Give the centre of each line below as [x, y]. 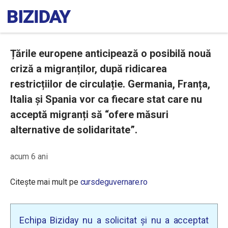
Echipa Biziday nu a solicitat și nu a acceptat [114, 220]
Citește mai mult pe [45, 182]
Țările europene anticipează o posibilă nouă [111, 53]
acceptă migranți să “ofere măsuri [89, 115]
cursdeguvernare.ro [114, 182]
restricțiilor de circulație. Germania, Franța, [110, 84]
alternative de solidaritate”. [74, 130]
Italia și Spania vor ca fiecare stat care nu [106, 99]
